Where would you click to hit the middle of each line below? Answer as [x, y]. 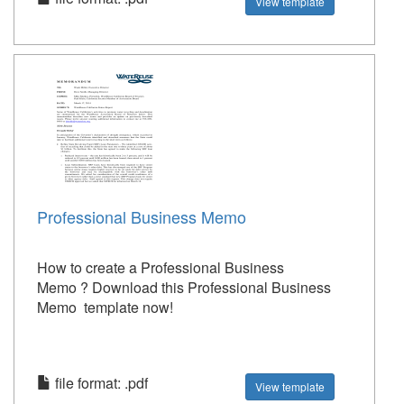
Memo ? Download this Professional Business [184, 287]
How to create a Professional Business [161, 267]
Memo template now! [105, 307]
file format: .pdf [100, 383]
